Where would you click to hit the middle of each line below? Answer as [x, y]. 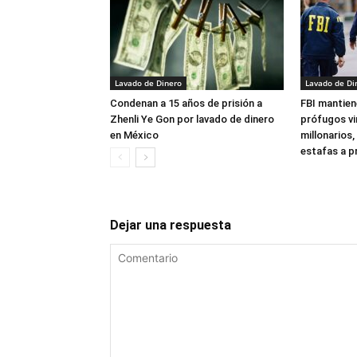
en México [134, 135]
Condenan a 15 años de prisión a [186, 103]
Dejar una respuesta [171, 225]
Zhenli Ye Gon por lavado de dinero [192, 119]
